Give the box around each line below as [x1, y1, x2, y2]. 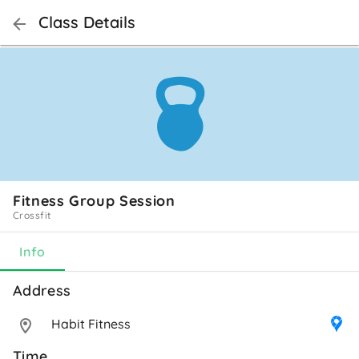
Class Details [38, 12, 135, 32]
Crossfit [13, 208, 51, 221]
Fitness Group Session [13, 191, 175, 210]
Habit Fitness [51, 315, 131, 332]
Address [13, 280, 75, 300]
